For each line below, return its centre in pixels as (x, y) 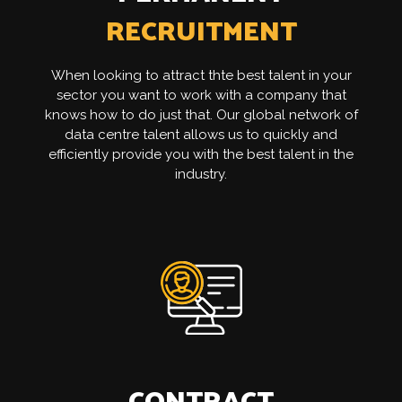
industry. (201, 174)
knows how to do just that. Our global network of (201, 114)
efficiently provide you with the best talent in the (201, 154)
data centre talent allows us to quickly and (201, 134)
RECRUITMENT (201, 32)
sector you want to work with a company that (201, 95)
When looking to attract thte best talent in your (201, 75)
